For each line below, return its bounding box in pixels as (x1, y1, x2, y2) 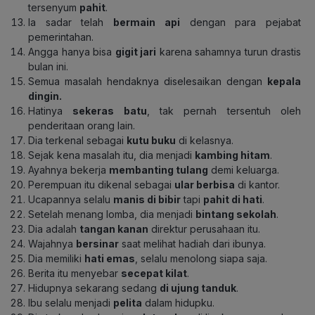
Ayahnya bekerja (28, 163, 109, 176)
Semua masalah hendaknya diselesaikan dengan (28, 75, 267, 87)
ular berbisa (174, 178, 235, 191)
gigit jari (115, 45, 156, 58)
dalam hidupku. (142, 296, 214, 309)
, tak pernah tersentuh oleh (146, 104, 302, 117)
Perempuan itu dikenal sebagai (28, 178, 174, 191)
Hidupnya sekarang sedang (28, 281, 160, 294)
